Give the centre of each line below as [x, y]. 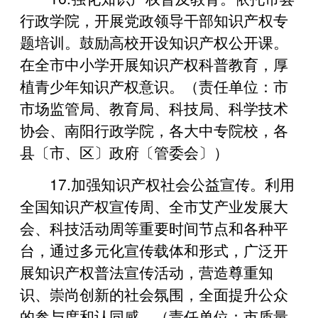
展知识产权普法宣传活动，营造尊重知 [147, 272]
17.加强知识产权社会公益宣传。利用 [172, 183]
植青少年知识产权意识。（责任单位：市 [154, 86]
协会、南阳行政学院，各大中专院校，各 [154, 130]
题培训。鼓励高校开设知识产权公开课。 [154, 42]
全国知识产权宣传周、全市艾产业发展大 [154, 205]
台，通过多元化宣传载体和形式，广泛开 [154, 250]
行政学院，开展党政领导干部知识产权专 [154, 20]
